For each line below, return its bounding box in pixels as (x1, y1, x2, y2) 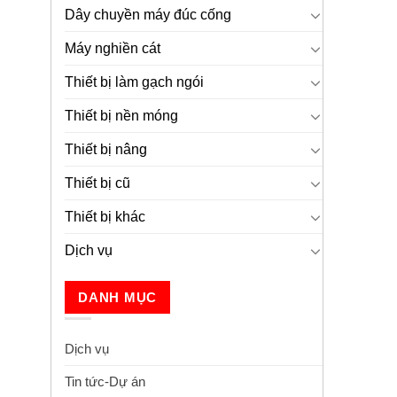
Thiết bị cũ (65, 175, 130, 191)
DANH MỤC (78, 289, 157, 305)
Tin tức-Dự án (65, 373, 145, 389)
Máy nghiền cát (65, 41, 160, 57)
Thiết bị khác (65, 209, 145, 225)
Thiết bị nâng (65, 142, 147, 158)
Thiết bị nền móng (65, 108, 178, 124)
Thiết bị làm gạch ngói (65, 74, 204, 90)
